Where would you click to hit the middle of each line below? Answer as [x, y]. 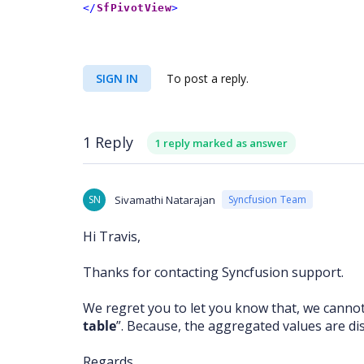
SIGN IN [117, 78]
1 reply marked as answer [221, 143]
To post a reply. [206, 78]
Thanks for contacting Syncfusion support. [213, 272]
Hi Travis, [112, 236]
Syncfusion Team [267, 200]
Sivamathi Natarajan [165, 199]
